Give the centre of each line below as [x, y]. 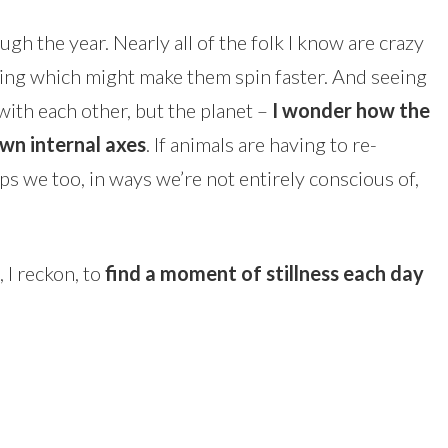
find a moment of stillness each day [264, 273]
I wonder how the [351, 110]
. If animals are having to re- [261, 144]
